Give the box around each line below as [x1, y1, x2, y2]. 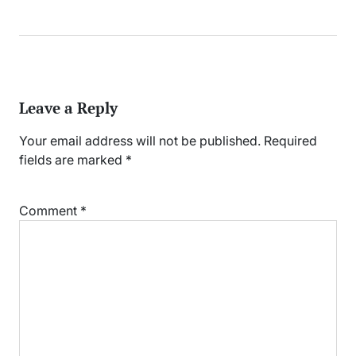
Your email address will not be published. [19, 133, 261, 149]
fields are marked [19, 152, 126, 168]
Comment [19, 203, 80, 219]
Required [264, 133, 317, 149]
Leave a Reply [19, 98, 118, 118]
